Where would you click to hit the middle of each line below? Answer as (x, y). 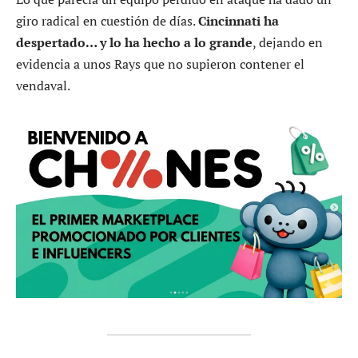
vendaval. (43, 86)
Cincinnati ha (239, 21)
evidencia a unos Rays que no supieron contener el (160, 64)
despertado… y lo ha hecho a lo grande (134, 43)
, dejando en (288, 43)
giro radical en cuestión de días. (107, 21)
